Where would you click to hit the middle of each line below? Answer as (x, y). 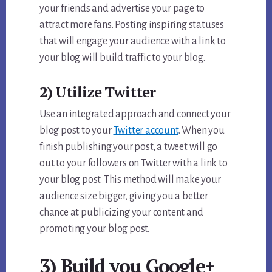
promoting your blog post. (95, 229)
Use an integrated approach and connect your (135, 114)
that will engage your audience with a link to (133, 42)
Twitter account (146, 131)
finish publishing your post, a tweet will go (129, 147)
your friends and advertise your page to (122, 9)
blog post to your (76, 131)
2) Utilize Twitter (98, 92)
